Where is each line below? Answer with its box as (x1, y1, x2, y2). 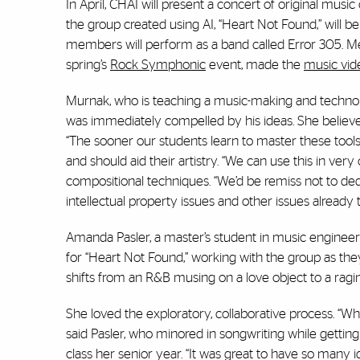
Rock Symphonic (110, 58, 206, 72)
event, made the (209, 58, 301, 72)
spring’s (66, 58, 107, 72)
